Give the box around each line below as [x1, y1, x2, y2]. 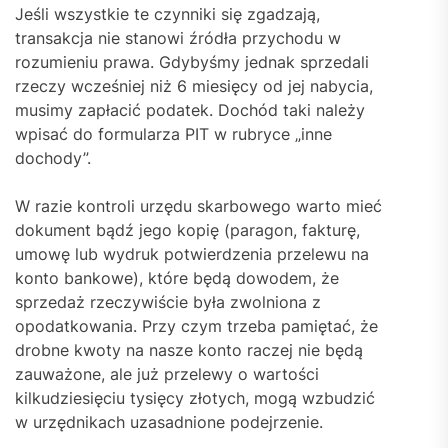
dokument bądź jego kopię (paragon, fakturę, [15, 219, 360, 240]
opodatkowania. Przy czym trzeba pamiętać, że [15, 315, 378, 336]
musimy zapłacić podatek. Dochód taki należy [15, 99, 365, 120]
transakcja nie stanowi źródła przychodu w [15, 27, 341, 48]
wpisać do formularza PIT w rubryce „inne [15, 123, 332, 144]
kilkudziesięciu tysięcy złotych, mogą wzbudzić [15, 387, 375, 408]
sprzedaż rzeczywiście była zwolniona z [15, 291, 321, 312]
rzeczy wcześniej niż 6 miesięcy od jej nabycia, [15, 75, 373, 96]
